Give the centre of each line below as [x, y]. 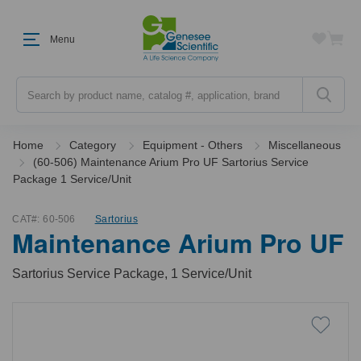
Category [93, 145]
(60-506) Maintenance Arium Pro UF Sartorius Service [170, 162]
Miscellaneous [305, 145]
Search [34, 84]
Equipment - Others [192, 145]
